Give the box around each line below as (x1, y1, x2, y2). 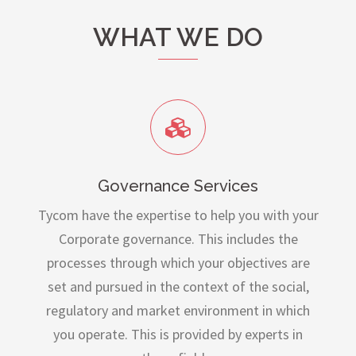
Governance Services (98, 176, 258, 196)
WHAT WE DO (93, 22, 263, 52)
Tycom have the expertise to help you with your (37, 206, 319, 225)
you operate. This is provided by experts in (53, 325, 303, 344)
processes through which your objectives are (46, 253, 310, 273)
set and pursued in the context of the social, (47, 277, 309, 296)
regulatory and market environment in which (46, 301, 310, 320)
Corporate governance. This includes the (58, 230, 298, 249)
